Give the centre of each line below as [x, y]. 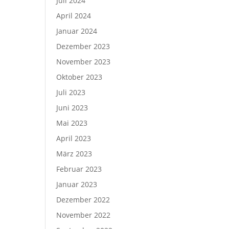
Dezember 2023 [83, 46]
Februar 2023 [79, 169]
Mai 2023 [72, 123]
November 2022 [84, 215]
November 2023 [84, 62]
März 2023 [74, 154]
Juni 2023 [72, 108]
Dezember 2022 [83, 200]
